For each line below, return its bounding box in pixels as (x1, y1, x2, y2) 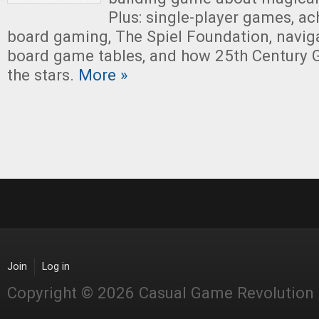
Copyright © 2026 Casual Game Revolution (7, 283, 314, 302)
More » (74, 66, 127, 84)
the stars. (7, 66, 74, 84)
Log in (42, 261, 70, 273)
